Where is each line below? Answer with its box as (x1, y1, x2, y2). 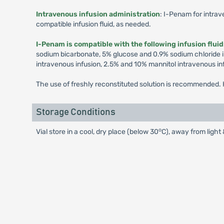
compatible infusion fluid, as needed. (35, 20, 151, 28)
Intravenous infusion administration (35, 10, 160, 18)
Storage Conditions (35, 107, 115, 117)
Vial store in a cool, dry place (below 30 (35, 127, 158, 136)
